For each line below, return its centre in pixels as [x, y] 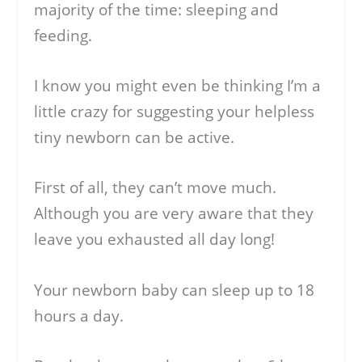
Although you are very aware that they [174, 214]
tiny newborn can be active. [135, 138]
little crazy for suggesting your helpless [175, 112]
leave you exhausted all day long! [155, 240]
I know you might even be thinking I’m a [178, 86]
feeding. [63, 35]
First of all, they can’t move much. [156, 188]
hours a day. [79, 316]
